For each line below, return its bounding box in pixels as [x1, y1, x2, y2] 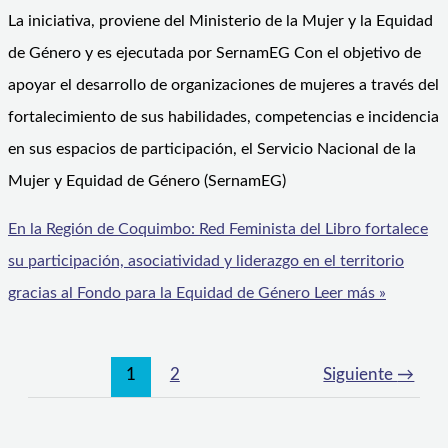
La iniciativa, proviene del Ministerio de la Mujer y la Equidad [8, 13, 433, 30]
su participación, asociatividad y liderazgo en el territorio [8, 253, 404, 270]
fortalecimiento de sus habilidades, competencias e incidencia [8, 109, 439, 126]
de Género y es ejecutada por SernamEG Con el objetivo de [8, 45, 421, 62]
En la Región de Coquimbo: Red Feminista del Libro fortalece [8, 221, 428, 238]
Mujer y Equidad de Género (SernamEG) [8, 173, 286, 190]
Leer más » [310, 285, 386, 302]
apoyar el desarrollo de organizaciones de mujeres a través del [8, 77, 439, 94]
